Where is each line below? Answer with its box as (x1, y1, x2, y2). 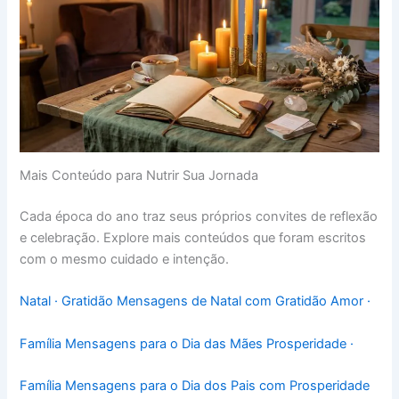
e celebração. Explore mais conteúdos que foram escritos (20, 229, 367, 246)
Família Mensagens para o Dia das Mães (20, 335, 267, 352)
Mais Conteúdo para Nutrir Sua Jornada (20, 167, 259, 184)
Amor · (330, 293, 371, 310)
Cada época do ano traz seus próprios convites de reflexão (20, 208, 379, 224)
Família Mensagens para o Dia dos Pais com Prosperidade (20, 377, 370, 394)
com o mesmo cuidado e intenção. (20, 250, 230, 267)
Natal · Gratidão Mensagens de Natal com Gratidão (20, 293, 331, 310)
